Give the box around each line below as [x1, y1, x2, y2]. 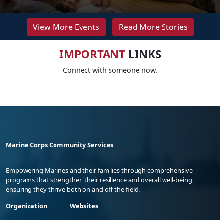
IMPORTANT [59, 46, 125, 62]
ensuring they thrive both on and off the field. [6, 184, 140, 193]
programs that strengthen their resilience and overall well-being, [6, 175, 193, 184]
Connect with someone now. [63, 65, 157, 75]
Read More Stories [118, 21, 188, 32]
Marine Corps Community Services [6, 140, 113, 149]
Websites [70, 201, 98, 210]
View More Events [32, 21, 99, 32]
